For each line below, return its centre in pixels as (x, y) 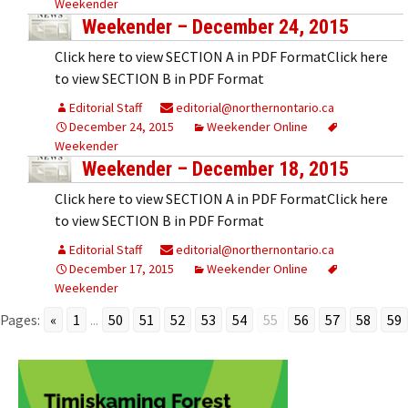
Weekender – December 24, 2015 (215, 26)
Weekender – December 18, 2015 (215, 168)
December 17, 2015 (122, 268)
